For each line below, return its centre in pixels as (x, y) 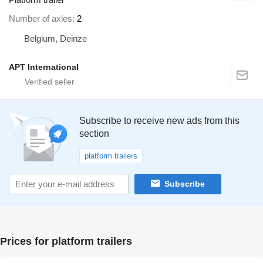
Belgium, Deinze (55, 38)
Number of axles (41, 18)
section (94, 133)
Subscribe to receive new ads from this (159, 120)
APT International (44, 67)
